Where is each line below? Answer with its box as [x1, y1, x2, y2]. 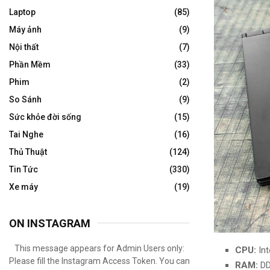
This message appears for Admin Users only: [14, 243, 184, 254]
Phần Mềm [9, 60, 51, 70]
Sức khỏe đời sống [9, 112, 81, 122]
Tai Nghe [9, 130, 43, 140]
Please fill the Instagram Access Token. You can [9, 256, 190, 266]
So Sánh [9, 95, 42, 105]
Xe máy [9, 182, 38, 192]
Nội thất [9, 42, 39, 52]
